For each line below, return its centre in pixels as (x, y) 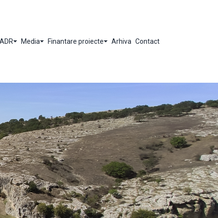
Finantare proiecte (75, 41)
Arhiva (121, 41)
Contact (147, 41)
